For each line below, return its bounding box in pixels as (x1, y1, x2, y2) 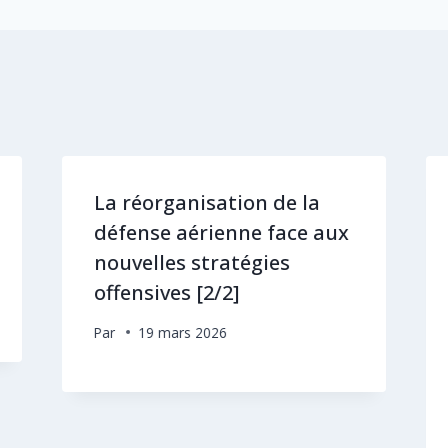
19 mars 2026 (137, 322, 227, 342)
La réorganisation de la (93, 188, 320, 216)
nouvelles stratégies (93, 248, 290, 276)
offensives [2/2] (93, 278, 240, 306)
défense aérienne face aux (93, 218, 349, 246)
